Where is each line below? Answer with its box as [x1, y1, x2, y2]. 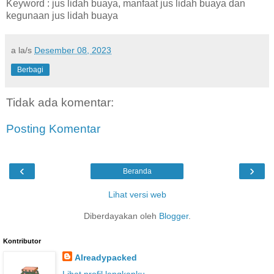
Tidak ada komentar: [6, 95, 114, 109]
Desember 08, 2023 [34, 45, 111, 55]
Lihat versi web [108, 189, 166, 199]
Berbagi [17, 65, 43, 74]
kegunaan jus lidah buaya [6, 10, 118, 21]
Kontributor [3, 237, 41, 245]
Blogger [158, 210, 188, 221]
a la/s [11, 45, 34, 55]
